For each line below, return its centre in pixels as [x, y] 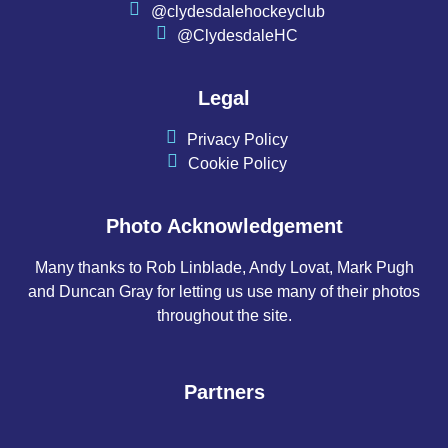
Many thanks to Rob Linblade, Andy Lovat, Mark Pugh [224, 267]
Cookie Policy [238, 163]
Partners [224, 391]
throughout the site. [224, 315]
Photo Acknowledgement [224, 225]
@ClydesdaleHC [238, 35]
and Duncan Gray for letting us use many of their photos [224, 291]
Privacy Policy [238, 139]
